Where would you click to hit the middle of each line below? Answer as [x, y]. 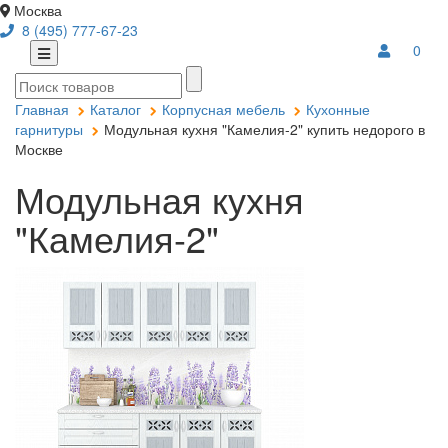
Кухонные [338, 109]
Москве [39, 149]
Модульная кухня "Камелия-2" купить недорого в [262, 129]
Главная [42, 109]
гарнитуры [49, 129]
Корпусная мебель [223, 109]
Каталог [115, 109]
